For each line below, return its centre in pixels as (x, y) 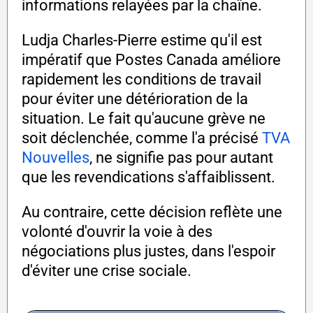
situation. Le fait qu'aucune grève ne (144, 119)
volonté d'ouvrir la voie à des (117, 232)
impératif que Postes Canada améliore (151, 60)
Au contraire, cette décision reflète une (152, 212)
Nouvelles (56, 158)
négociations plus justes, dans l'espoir (148, 252)
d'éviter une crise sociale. (107, 271)
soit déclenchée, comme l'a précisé (142, 138)
